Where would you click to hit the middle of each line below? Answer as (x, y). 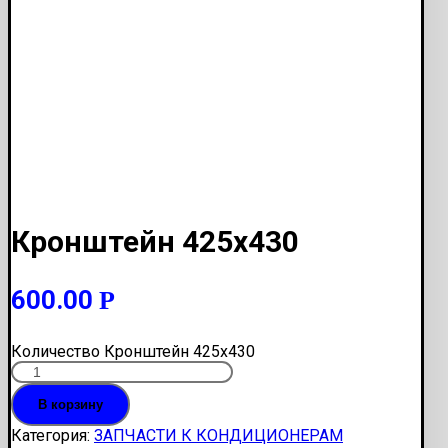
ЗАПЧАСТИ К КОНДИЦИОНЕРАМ (218, 435)
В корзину (70, 404)
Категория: (52, 435)
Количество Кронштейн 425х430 (133, 351)
